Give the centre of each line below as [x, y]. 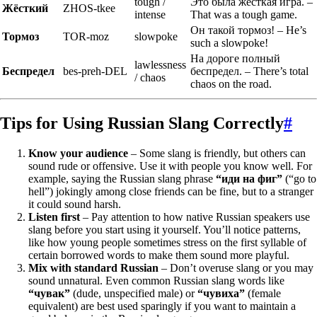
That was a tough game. [244, 14]
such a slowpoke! [229, 42]
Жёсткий [25, 8]
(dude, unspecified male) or [134, 293]
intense [150, 14]
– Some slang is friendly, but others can [217, 153]
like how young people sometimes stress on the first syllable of [167, 242]
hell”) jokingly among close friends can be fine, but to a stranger [171, 191]
